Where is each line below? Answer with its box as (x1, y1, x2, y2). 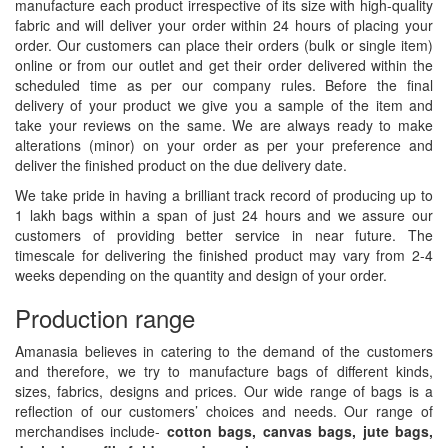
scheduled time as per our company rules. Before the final (15, 75, 433, 95)
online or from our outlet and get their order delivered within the (15, 55, 433, 75)
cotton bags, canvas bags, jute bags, (166, 421, 434, 441)
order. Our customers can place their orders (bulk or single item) (15, 35, 433, 55)
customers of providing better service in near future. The (15, 225, 433, 245)
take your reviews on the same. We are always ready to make (15, 115, 433, 135)
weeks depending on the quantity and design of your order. (15, 265, 387, 285)
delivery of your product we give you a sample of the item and (15, 95, 433, 115)
